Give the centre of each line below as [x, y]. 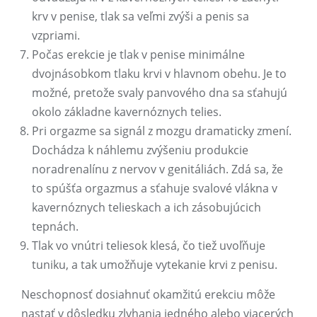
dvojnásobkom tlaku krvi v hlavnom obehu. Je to [159, 74]
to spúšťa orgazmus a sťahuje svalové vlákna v [155, 189]
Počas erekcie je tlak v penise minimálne [138, 55]
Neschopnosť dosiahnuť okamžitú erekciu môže [148, 295]
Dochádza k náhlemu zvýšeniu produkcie [140, 150]
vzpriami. [56, 36]
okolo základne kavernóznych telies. [127, 112]
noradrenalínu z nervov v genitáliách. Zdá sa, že [157, 169]
